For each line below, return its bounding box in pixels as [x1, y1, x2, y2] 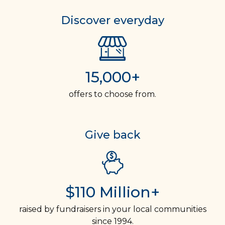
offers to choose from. [69, 89, 156, 99]
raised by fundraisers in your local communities [19, 204, 206, 214]
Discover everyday [61, 13, 164, 27]
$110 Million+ [65, 182, 160, 201]
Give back [84, 128, 141, 142]
